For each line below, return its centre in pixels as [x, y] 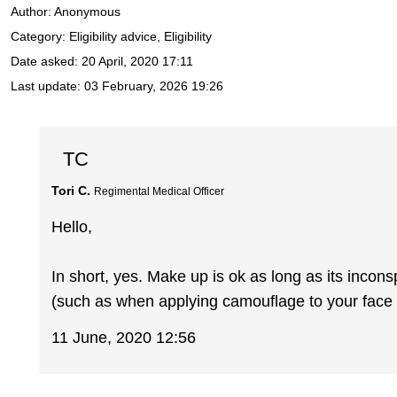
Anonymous [87, 12]
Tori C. [71, 190]
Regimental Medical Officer [160, 191]
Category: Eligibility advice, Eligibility [111, 37]
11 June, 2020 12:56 [124, 337]
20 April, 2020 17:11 [137, 62]
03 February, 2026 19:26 [154, 86]
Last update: [47, 86]
